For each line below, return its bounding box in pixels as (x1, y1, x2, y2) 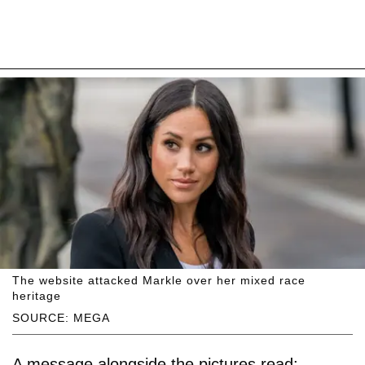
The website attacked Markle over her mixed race (12, 274, 306, 288)
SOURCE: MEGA (12, 311, 110, 325)
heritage (12, 289, 61, 303)
